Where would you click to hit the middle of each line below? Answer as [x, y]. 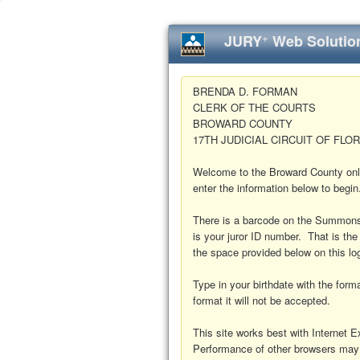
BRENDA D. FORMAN [245, 91]
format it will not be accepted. [262, 300]
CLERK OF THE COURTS [254, 107]
